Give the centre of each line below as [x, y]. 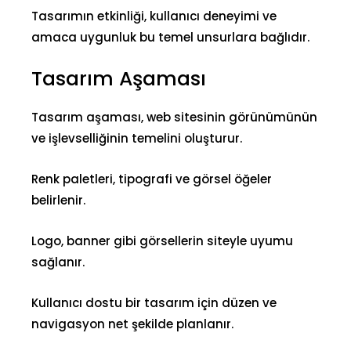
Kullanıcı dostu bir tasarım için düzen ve [154, 303]
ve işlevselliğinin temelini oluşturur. [137, 139]
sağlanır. [58, 262]
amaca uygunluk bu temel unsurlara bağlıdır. [170, 38]
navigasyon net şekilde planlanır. [132, 324]
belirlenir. [58, 201]
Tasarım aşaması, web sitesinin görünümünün [174, 118]
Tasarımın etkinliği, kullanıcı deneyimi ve [154, 16]
